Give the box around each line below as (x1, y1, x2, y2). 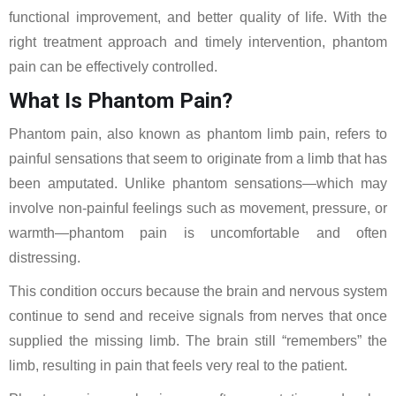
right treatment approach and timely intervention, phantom (9, 34, 387, 49)
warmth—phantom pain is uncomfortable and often (9, 225, 387, 240)
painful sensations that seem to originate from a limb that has (9, 151, 387, 166)
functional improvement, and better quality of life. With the (9, 10, 387, 25)
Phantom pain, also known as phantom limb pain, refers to (9, 126, 387, 141)
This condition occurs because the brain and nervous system (9, 284, 387, 299)
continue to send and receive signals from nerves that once (9, 308, 387, 324)
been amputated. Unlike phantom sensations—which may (9, 176, 387, 191)
